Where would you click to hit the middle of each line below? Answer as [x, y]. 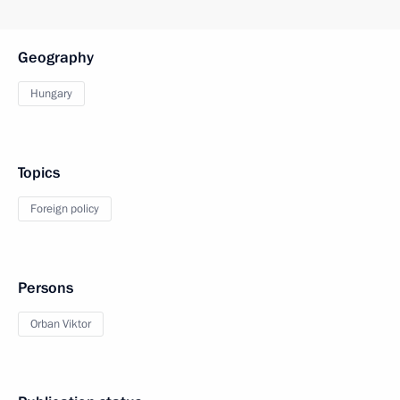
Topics [39, 173]
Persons [46, 288]
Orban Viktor [61, 324]
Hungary [51, 94]
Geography [56, 58]
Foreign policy [65, 209]
